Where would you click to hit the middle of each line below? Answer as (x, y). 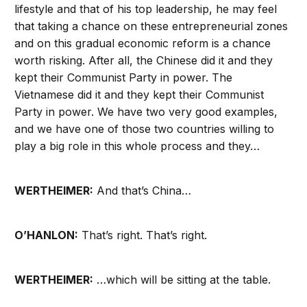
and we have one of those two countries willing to (145, 129)
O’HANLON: (47, 235)
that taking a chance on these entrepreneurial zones (151, 26)
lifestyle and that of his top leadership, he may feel (146, 9)
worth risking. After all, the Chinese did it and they (144, 61)
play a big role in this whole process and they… (137, 146)
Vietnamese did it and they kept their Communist (139, 95)
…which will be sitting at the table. (182, 280)
